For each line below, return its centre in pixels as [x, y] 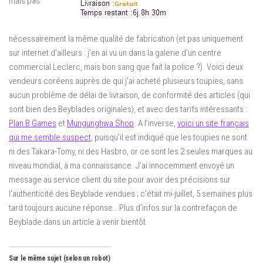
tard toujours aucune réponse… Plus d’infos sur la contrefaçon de [123, 208]
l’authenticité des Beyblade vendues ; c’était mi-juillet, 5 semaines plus [131, 194]
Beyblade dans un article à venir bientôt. [78, 222]
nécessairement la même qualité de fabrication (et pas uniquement [126, 39]
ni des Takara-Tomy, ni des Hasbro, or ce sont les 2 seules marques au [131, 151]
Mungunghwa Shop [100, 123]
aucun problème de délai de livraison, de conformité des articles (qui [129, 95]
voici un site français [213, 123]
